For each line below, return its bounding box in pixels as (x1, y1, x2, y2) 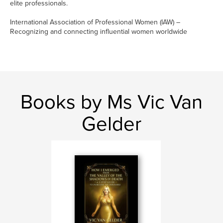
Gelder (82, 112, 141, 136)
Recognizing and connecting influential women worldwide (10, 27, 187, 36)
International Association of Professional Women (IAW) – (10, 18, 180, 26)
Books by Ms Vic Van (20, 90, 203, 114)
